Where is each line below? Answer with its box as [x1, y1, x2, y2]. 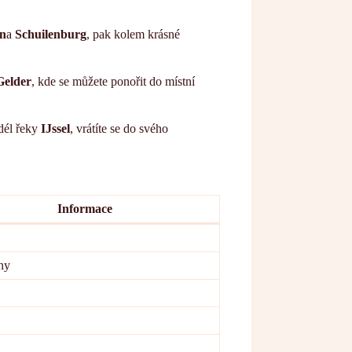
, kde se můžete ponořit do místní [31, 74, 195, 88]
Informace [57, 201, 112, 215]
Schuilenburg [15, 27, 86, 41]
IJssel [41, 121, 70, 135]
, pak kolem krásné [86, 27, 180, 41]
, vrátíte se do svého [70, 121, 168, 135]
